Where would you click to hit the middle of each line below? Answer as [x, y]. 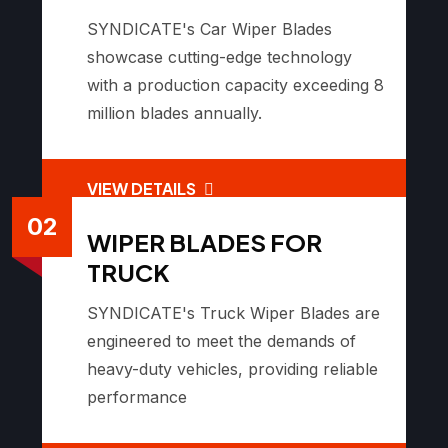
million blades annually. [174, 113]
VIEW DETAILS [143, 189]
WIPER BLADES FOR [204, 241]
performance [137, 396]
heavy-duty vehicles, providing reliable [232, 368]
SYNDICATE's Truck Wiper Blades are [233, 312]
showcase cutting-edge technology [219, 57]
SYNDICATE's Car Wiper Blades [209, 29]
